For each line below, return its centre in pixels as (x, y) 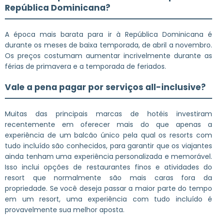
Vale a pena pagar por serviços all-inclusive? (105, 87)
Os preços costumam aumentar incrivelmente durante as (108, 55)
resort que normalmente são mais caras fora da (108, 178)
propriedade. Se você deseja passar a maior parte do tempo (108, 188)
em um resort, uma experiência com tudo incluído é (108, 199)
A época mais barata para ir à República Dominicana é (108, 34)
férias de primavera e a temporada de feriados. (85, 66)
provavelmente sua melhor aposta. (65, 209)
